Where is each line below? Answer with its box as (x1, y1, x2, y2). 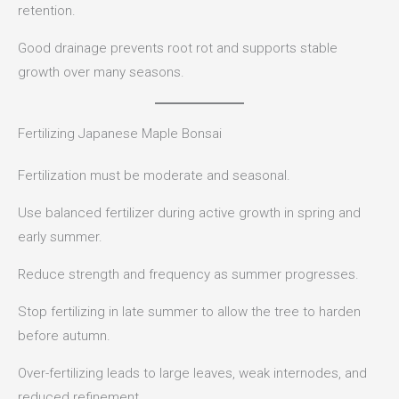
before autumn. (18, 328, 110, 345)
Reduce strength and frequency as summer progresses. (18, 266, 359, 283)
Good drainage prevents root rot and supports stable (18, 40, 338, 57)
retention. (18, 3, 76, 20)
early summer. (18, 229, 102, 246)
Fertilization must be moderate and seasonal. (18, 167, 290, 184)
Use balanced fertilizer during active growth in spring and (18, 205, 361, 222)
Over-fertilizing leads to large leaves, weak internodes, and (18, 365, 367, 382)
